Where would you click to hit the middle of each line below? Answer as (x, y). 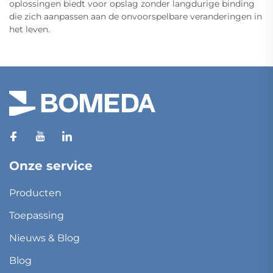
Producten (35, 193)
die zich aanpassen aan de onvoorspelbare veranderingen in (136, 17)
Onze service (51, 165)
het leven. (30, 30)
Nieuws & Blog (44, 238)
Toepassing (37, 215)
